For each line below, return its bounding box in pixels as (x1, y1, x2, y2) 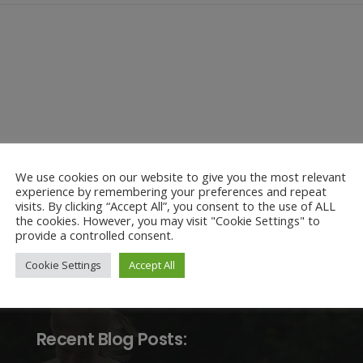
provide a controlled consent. (15, 226, 173, 243)
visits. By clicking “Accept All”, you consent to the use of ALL (15, 197, 335, 214)
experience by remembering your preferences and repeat (15, 182, 327, 199)
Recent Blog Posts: (36, 327, 187, 351)
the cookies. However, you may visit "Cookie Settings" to (15, 211, 320, 228)
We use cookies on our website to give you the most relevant (15, 168, 346, 185)
